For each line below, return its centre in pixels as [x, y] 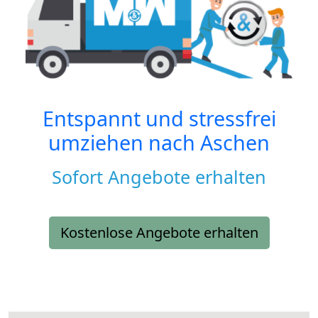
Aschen [235, 143]
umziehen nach [124, 143]
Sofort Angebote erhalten [159, 177]
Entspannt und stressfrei [159, 119]
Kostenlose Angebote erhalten [159, 233]
